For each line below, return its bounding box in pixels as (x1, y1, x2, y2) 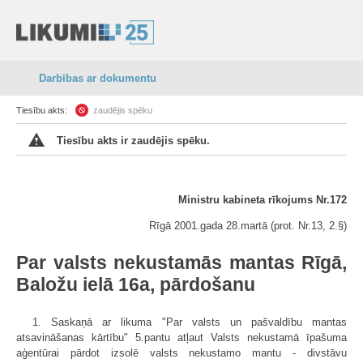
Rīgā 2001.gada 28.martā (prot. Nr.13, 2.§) (149, 220, 347, 232)
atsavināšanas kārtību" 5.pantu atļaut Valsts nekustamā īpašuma (16, 331, 347, 344)
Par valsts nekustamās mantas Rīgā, (16, 252, 347, 273)
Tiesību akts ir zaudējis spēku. (57, 135, 210, 147)
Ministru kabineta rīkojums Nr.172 (178, 194, 347, 206)
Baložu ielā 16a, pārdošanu (16, 274, 255, 295)
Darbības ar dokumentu (39, 72, 156, 84)
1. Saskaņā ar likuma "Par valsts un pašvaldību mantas (32, 316, 347, 328)
